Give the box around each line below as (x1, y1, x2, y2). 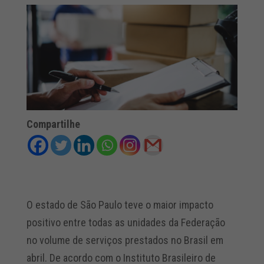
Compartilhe (26, 118, 80, 131)
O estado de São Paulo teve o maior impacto (26, 199, 213, 212)
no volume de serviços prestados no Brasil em (26, 234, 223, 247)
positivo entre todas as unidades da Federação (26, 216, 225, 229)
